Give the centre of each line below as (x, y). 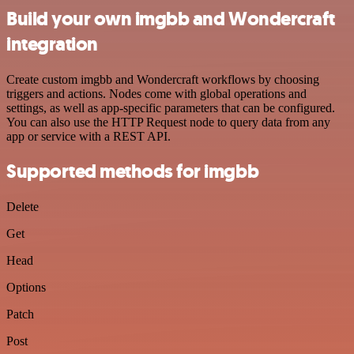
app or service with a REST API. (88, 136)
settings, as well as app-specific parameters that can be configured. (171, 107)
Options (26, 288)
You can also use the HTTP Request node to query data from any (168, 122)
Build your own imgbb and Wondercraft (171, 19)
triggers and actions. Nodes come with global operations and (156, 93)
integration (52, 44)
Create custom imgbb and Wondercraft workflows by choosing (163, 79)
